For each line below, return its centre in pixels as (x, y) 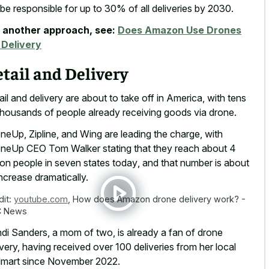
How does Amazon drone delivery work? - (159, 199)
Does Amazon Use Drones (180, 30)
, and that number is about (193, 163)
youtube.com (41, 199)
